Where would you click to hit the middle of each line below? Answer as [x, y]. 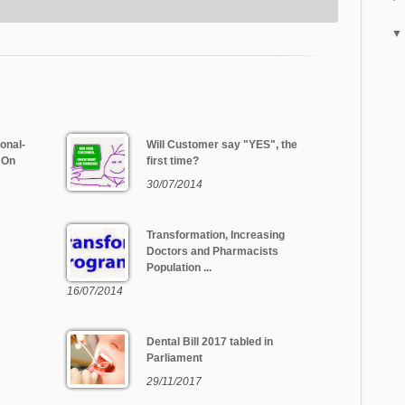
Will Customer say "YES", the [222, 145]
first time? [173, 161]
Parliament [174, 358]
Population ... [179, 268]
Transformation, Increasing [216, 235]
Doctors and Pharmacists [212, 252]
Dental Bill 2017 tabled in [210, 342]
